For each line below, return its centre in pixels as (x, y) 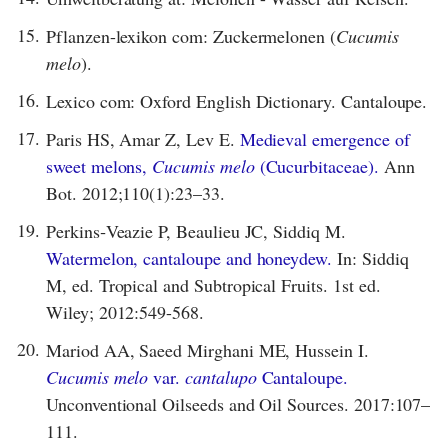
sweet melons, (99, 165)
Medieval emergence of (324, 138)
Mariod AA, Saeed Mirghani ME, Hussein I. (207, 349)
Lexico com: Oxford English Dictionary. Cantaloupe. (237, 100)
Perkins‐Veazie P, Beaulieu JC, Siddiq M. (196, 230)
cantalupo (221, 376)
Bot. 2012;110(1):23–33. (135, 192)
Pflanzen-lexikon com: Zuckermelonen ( (191, 35)
